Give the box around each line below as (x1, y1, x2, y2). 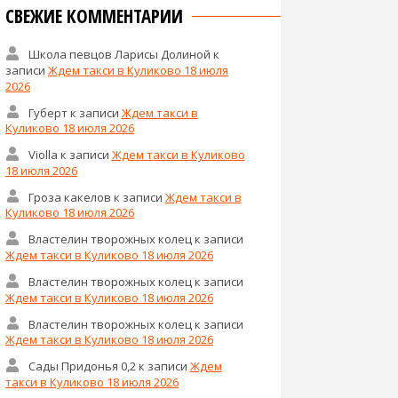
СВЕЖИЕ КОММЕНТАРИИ (5, 4, 183, 29)
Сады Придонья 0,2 (28, 357, 136, 374)
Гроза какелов (28, 188, 111, 205)
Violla (28, 146, 58, 163)
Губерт (28, 104, 68, 121)
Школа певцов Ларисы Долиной (28, 45, 211, 62)
